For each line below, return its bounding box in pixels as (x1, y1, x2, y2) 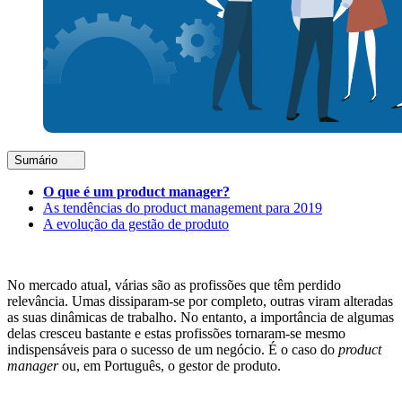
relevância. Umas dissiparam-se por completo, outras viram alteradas (7, 293, 393, 310)
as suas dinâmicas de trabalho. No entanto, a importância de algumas (7, 310, 394, 326)
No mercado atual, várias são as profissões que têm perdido (7, 277, 341, 293)
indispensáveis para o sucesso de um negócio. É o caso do (7, 342, 338, 358)
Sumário (14, 153, 57, 168)
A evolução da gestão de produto (43, 216, 229, 232)
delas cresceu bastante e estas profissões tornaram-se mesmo (7, 326, 345, 342)
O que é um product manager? (43, 184, 230, 200)
